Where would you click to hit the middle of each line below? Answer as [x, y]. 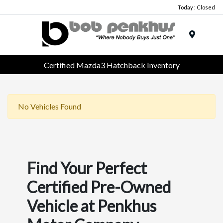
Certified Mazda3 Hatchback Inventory [111, 65]
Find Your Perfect [87, 168]
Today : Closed [196, 7]
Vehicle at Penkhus [91, 206]
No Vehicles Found [50, 107]
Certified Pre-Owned [99, 187]
